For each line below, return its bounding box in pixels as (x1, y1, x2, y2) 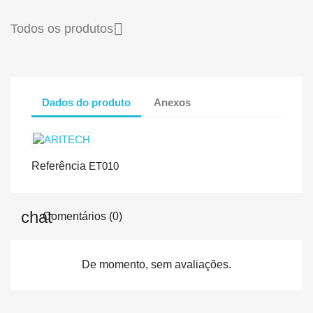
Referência (31, 159, 86, 172)
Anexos (154, 96, 191, 109)
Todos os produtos (10, 21, 113, 36)
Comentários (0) (40, 210, 122, 222)
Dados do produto (42, 96, 131, 109)
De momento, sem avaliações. (82, 258, 231, 270)
